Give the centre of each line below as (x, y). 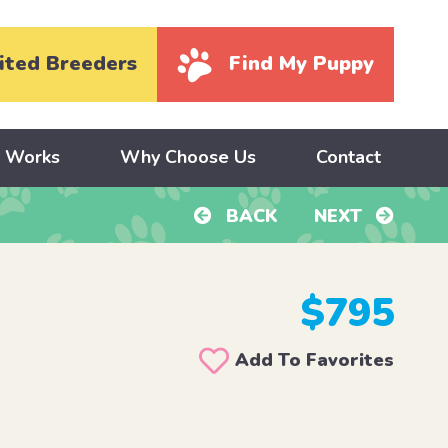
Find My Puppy (302, 64)
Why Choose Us (187, 157)
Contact (348, 157)
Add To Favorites (315, 360)
